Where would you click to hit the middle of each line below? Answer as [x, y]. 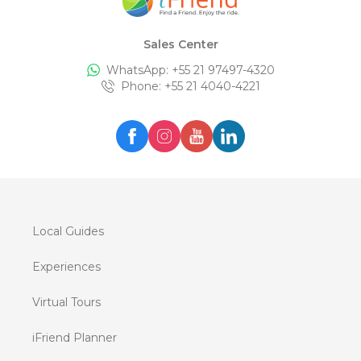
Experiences [66, 267]
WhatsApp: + [142, 71]
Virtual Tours [66, 303]
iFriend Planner [75, 338]
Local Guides [68, 232]
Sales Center [180, 45]
